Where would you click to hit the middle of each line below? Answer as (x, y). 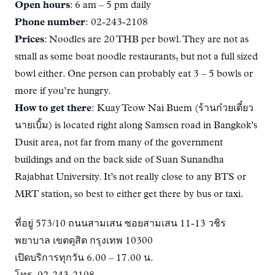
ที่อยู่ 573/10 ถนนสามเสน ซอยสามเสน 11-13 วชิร (120, 224)
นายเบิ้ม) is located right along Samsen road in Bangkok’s (136, 126)
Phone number (50, 22)
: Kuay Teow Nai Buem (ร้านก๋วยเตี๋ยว (172, 108)
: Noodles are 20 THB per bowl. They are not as (146, 40)
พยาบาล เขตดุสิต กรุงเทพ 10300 (84, 241)
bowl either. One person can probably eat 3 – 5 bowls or (134, 74)
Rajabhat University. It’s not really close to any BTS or (130, 177)
